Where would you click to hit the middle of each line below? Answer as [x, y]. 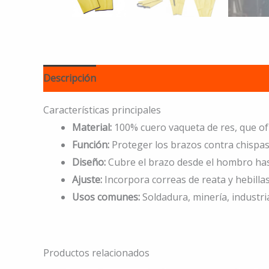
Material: [92, 127]
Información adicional [157, 78]
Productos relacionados [96, 253]
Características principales [102, 110]
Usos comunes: [106, 197]
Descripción [70, 78]
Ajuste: [87, 180]
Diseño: [89, 162]
